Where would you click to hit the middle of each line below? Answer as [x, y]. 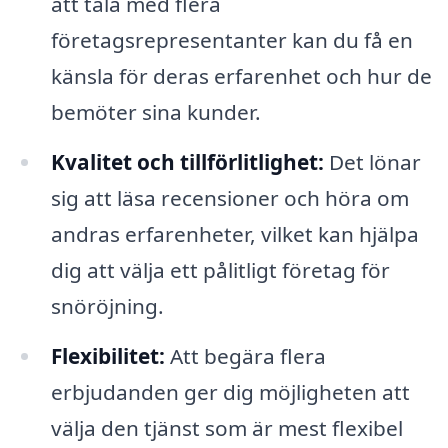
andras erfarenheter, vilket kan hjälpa [234, 233]
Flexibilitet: [107, 355]
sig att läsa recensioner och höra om [229, 197]
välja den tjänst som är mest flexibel [226, 427]
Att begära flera [245, 355]
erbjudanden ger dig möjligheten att [230, 391]
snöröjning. [107, 305]
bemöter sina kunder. [155, 111]
